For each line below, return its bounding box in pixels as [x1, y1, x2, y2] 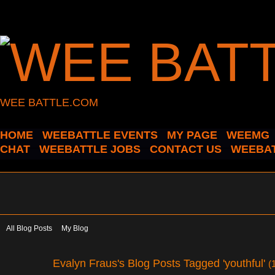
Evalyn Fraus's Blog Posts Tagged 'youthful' [53, 256, 268, 269]
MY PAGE [167, 129, 217, 141]
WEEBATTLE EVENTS [42, 129, 158, 141]
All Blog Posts [6, 224, 52, 233]
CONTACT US [150, 143, 222, 155]
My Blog [61, 224, 88, 233]
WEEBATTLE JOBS [39, 143, 141, 155]
